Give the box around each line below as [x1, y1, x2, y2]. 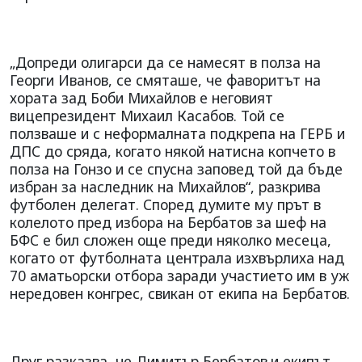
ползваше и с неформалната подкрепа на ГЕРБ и [10, 123, 345, 143]
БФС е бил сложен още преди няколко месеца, [10, 229, 331, 250]
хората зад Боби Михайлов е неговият [10, 87, 273, 107]
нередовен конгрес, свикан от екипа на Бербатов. [10, 283, 350, 303]
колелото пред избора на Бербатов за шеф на [10, 212, 326, 232]
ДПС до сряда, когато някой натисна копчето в [10, 141, 335, 161]
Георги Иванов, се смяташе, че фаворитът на [10, 69, 321, 90]
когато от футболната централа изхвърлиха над [10, 247, 344, 267]
